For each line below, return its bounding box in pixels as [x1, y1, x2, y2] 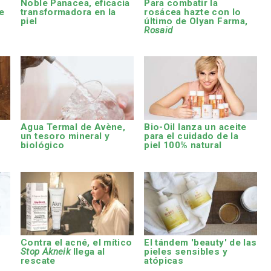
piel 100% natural [144, 140, 222, 151]
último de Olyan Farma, [144, 15, 248, 27]
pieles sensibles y [144, 246, 227, 257]
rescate [21, 255, 56, 266]
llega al [70, 246, 105, 257]
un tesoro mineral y [21, 131, 110, 142]
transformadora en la [21, 6, 116, 18]
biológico [21, 140, 65, 151]
